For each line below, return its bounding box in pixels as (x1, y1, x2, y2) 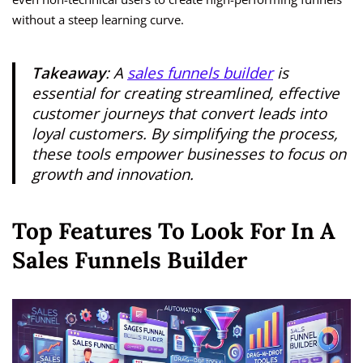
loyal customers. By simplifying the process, (32, 123, 338, 144)
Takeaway (32, 62, 105, 83)
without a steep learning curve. (12, 11, 184, 28)
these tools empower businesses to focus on (32, 143, 346, 164)
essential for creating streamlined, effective (32, 83, 340, 104)
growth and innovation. (32, 164, 194, 185)
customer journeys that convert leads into (32, 103, 327, 124)
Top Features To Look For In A (12, 216, 335, 246)
